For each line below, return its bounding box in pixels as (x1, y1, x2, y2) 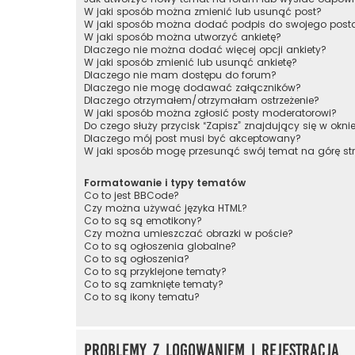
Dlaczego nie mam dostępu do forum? (84, 67, 277, 82)
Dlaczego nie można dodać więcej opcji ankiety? (84, 42, 326, 56)
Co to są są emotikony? (84, 213, 202, 227)
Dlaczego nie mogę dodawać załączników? (84, 80, 301, 94)
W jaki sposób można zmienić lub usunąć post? (84, 4, 322, 18)
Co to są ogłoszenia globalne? (84, 239, 236, 253)
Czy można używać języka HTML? (84, 200, 247, 215)
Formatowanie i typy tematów (84, 175, 246, 189)
